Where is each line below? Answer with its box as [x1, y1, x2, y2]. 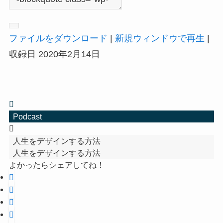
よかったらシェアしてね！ [8, 160, 105, 170]
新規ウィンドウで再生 [114, 33, 205, 44]
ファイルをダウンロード [8, 33, 108, 44]
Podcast [12, 112, 42, 121]
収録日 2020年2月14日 [8, 49, 100, 60]
